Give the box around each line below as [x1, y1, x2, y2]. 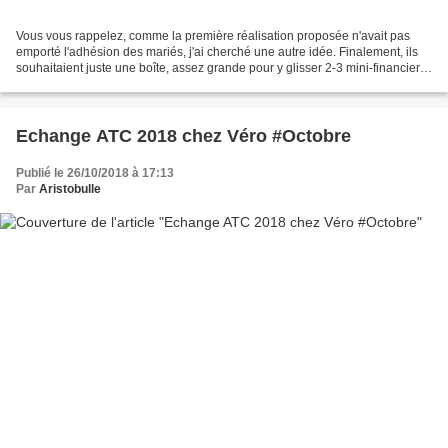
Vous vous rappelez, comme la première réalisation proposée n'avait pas [16, 29, 410, 44]
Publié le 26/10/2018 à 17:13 [16, 166, 174, 181]
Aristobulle [39, 182, 101, 197]
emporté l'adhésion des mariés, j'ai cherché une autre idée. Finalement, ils [16, 45, 418, 60]
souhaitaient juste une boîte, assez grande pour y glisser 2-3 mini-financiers [16, 61, 426, 76]
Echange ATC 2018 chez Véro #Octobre [16, 126, 351, 147]
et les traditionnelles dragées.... [16, 77, 185, 92]
